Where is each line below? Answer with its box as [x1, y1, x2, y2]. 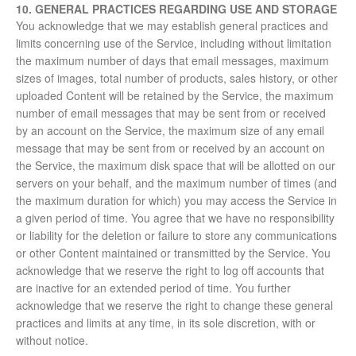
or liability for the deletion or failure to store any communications [16, 227, 337, 244]
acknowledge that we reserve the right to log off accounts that [16, 262, 324, 279]
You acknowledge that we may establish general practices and [16, 17, 328, 34]
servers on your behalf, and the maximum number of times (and [16, 175, 337, 192]
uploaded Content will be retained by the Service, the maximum [16, 87, 334, 104]
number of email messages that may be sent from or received [16, 105, 326, 122]
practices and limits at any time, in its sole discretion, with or [16, 315, 315, 331]
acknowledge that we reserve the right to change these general [16, 297, 333, 314]
